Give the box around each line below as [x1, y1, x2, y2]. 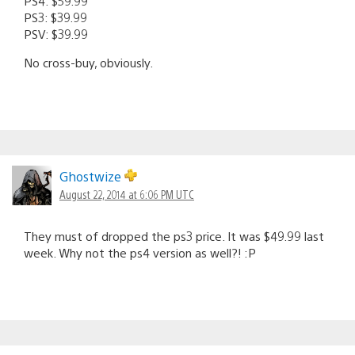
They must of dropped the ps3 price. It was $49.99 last [24, 227, 324, 243]
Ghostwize [59, 167, 124, 185]
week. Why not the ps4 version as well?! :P [24, 244, 256, 260]
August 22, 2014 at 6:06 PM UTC [59, 186, 194, 201]
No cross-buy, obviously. [24, 54, 153, 70]
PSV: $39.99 [24, 25, 88, 41]
